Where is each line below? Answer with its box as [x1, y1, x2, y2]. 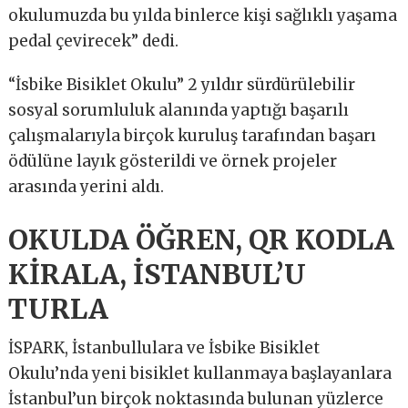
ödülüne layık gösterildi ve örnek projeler [8, 150, 338, 171]
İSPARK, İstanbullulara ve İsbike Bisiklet [8, 337, 321, 358]
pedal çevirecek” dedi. [8, 30, 179, 51]
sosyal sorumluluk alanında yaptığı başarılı [8, 99, 350, 120]
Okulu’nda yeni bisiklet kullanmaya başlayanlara [8, 362, 393, 383]
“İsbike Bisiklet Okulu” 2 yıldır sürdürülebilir [8, 74, 356, 95]
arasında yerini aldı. [8, 176, 165, 197]
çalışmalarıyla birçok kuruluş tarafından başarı [8, 125, 377, 146]
